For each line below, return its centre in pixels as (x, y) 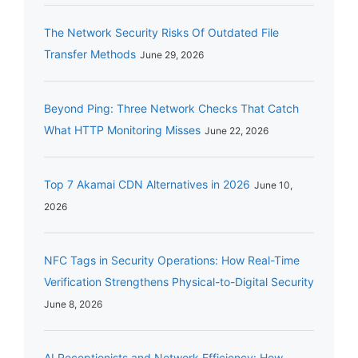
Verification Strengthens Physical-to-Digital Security (179, 282)
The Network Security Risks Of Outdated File (161, 33)
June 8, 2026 (73, 304)
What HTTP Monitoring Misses (122, 130)
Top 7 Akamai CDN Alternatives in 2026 (147, 185)
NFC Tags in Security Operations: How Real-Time (172, 261)
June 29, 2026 (172, 55)
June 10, (273, 185)
